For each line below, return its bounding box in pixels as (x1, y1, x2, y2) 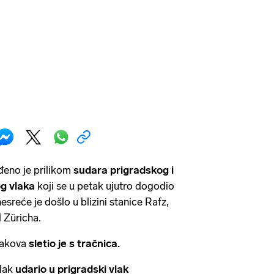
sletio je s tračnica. (29, 237, 120, 250)
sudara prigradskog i (73, 164, 174, 177)
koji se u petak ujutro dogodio (37, 180, 174, 193)
